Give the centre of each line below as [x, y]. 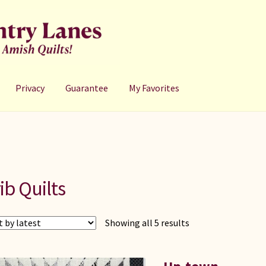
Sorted [203, 223]
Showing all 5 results [148, 223]
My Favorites [154, 88]
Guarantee [87, 88]
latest [202, 252]
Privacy [30, 88]
